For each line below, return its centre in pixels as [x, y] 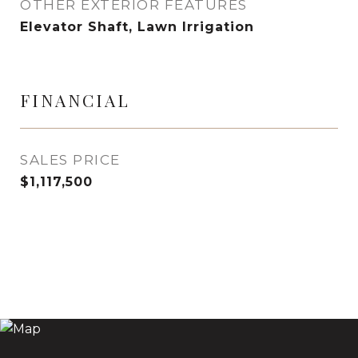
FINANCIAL [75, 100]
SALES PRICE [70, 160]
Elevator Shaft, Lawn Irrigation [137, 27]
